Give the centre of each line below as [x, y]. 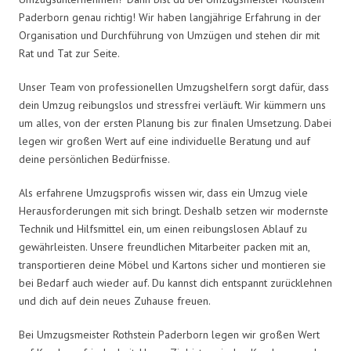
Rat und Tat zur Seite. [69, 53]
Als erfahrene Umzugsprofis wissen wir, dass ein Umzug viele [163, 192]
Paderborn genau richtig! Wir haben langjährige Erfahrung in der [170, 17]
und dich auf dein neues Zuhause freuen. [115, 300]
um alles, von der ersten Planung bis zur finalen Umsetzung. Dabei [175, 123]
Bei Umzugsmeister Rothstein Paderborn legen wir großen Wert [169, 334]
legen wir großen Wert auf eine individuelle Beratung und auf [165, 141]
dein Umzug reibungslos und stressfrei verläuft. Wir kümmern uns [172, 105]
